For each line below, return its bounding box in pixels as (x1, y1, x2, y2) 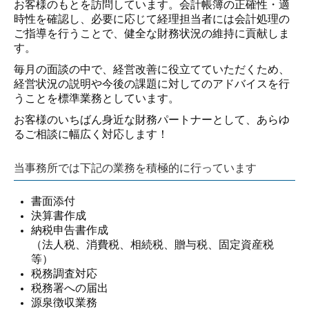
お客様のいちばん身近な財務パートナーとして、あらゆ (14, 114, 290, 126)
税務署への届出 (31, 282, 108, 295)
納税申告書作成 (31, 224, 108, 237)
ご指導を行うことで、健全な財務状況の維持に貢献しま (14, 28, 290, 40)
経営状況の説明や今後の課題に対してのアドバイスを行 (14, 78, 290, 90)
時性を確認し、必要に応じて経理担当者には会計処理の (14, 13, 290, 26)
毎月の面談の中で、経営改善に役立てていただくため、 (14, 63, 290, 76)
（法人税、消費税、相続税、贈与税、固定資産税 (31, 239, 274, 251)
